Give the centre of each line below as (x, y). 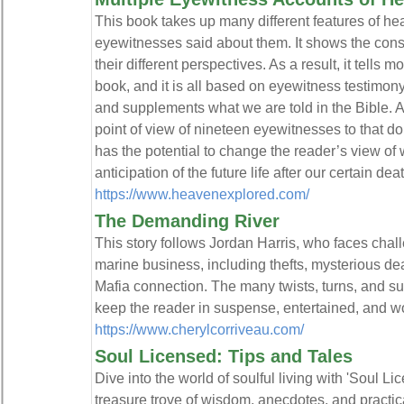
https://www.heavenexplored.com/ (202, 194)
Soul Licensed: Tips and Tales (223, 356)
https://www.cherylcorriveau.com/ (199, 329)
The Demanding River (187, 221)
